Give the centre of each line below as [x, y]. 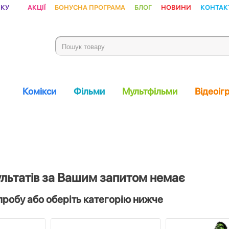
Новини [176, 7]
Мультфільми [150, 91]
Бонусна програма [90, 7]
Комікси [39, 91]
